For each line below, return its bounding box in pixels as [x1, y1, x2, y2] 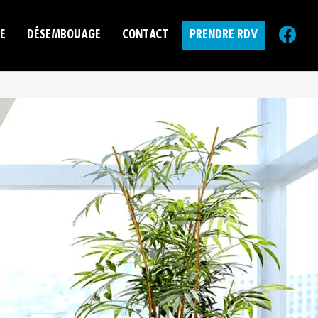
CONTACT [122, 29, 168, 41]
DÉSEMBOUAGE [27, 29, 101, 41]
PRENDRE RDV [190, 29, 258, 41]
